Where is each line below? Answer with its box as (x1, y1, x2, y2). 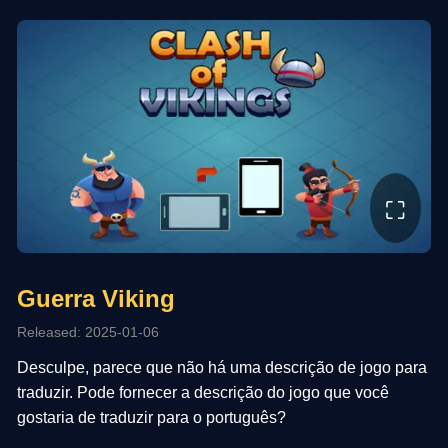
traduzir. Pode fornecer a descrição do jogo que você (17, 383, 390, 401)
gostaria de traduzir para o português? (17, 408, 287, 426)
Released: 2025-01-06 (17, 323, 160, 340)
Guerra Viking (17, 284, 176, 312)
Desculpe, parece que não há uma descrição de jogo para (17, 358, 428, 376)
